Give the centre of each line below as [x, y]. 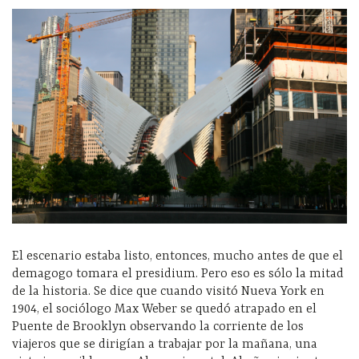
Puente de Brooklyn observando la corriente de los [158, 327]
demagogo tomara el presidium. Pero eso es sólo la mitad [178, 274]
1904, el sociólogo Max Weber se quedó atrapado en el [164, 309]
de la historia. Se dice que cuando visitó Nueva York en [168, 292]
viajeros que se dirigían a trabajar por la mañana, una [165, 345]
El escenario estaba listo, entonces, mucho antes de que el [177, 256]
